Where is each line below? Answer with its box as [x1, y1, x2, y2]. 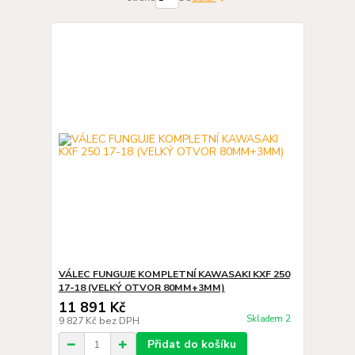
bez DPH [98, 315, 139, 327]
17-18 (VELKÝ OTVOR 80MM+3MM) [58, 281, 225, 294]
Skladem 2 [246, 313, 293, 326]
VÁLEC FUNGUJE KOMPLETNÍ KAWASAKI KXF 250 [58, 268, 290, 281]
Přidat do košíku [147, 337, 236, 352]
